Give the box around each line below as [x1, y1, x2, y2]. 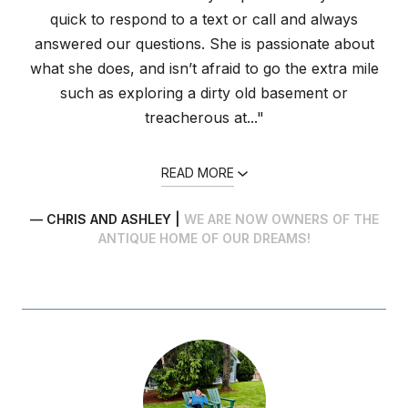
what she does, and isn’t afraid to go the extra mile [29, 59, 379, 77]
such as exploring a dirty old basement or [60, 84, 348, 102]
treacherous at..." [144, 108, 264, 127]
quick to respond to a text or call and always [50, 10, 358, 28]
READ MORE [160, 165, 234, 180]
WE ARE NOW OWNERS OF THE [183, 211, 379, 227]
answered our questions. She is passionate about [34, 35, 374, 53]
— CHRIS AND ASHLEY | [29, 211, 184, 227]
